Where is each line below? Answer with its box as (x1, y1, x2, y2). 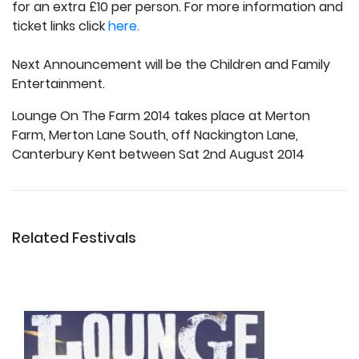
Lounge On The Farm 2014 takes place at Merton (12, 106, 310, 125)
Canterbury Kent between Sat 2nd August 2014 (12, 144, 305, 163)
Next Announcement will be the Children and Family (12, 54, 330, 74)
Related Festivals (12, 227, 136, 248)
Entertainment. (12, 74, 105, 93)
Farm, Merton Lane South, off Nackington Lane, (12, 125, 298, 144)
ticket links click (12, 16, 108, 35)
